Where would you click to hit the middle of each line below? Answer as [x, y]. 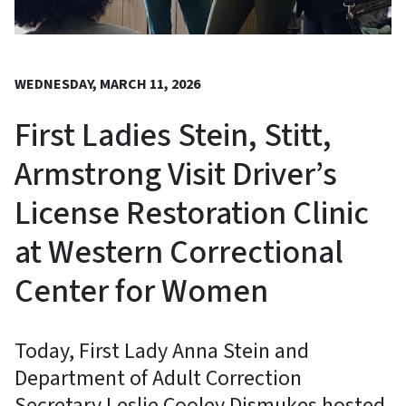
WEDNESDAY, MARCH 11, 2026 [107, 84]
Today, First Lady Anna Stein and [162, 351]
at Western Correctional [179, 252]
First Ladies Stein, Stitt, [173, 135]
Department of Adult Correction [158, 378]
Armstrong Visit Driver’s [176, 174]
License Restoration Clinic [192, 213]
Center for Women [141, 291]
